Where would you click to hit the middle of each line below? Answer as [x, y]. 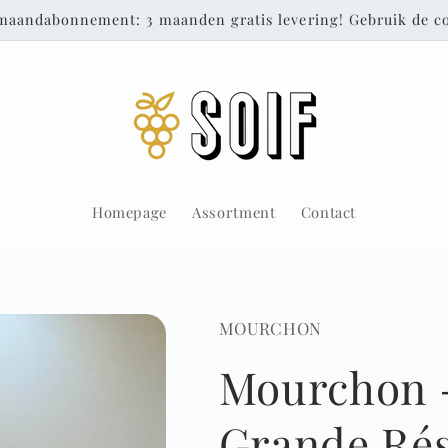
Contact [328, 212]
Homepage [129, 212]
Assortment [234, 212]
